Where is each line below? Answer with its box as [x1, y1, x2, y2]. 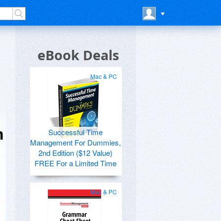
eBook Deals [37, 46, 119, 64]
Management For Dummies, [30, 137, 121, 147]
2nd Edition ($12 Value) [38, 147, 112, 158]
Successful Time [48, 127, 103, 137]
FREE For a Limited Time [35, 158, 116, 168]
